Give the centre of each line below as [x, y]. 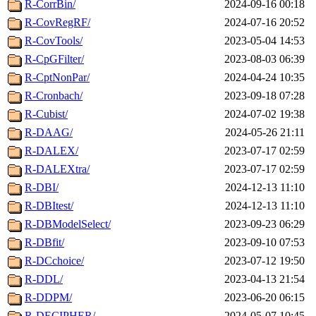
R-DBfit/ [44, 243]
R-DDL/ [44, 279]
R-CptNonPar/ [57, 78]
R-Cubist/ [46, 114]
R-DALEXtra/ [57, 169]
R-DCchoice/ [54, 261]
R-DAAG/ [49, 133]
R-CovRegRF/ [57, 23]
